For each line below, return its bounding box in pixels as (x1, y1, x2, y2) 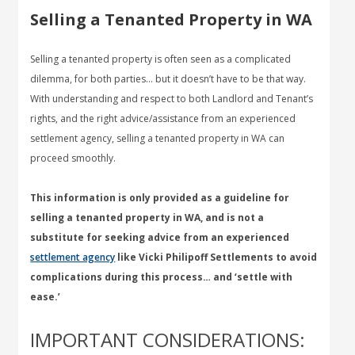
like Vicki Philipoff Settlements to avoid (115, 250, 318, 264)
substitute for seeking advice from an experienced (30, 231, 290, 244)
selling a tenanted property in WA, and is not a (30, 211, 265, 224)
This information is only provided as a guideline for (30, 191, 290, 204)
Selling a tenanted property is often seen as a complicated (30, 52, 292, 66)
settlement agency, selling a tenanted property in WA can (30, 132, 285, 145)
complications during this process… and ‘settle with (30, 270, 293, 284)
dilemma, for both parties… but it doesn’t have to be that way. (30, 72, 307, 86)
